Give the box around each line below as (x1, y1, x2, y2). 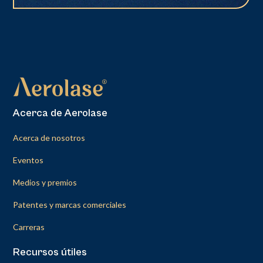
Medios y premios (13, 177, 77, 187)
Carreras (13, 221, 45, 232)
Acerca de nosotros (13, 132, 86, 143)
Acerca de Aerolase (13, 106, 108, 119)
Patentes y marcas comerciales (13, 199, 127, 210)
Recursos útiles (13, 245, 87, 258)
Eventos (13, 154, 44, 165)
